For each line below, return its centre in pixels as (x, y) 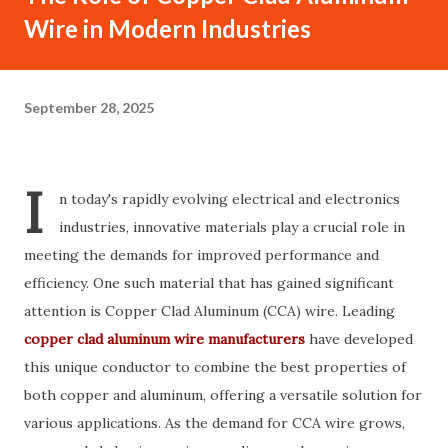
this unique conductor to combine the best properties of (215, 367)
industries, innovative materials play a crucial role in (232, 227)
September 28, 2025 (89, 107)
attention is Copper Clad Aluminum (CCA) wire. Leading (209, 311)
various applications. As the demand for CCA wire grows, (214, 423)
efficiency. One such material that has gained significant (209, 283)
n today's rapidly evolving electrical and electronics (229, 199)
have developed (359, 339)
